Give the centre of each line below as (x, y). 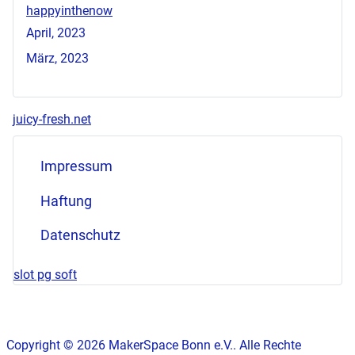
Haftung (66, 201)
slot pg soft (45, 275)
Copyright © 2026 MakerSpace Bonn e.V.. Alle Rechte (154, 345)
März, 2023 (57, 59)
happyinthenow (69, 11)
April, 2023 (56, 33)
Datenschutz (80, 236)
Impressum (76, 167)
